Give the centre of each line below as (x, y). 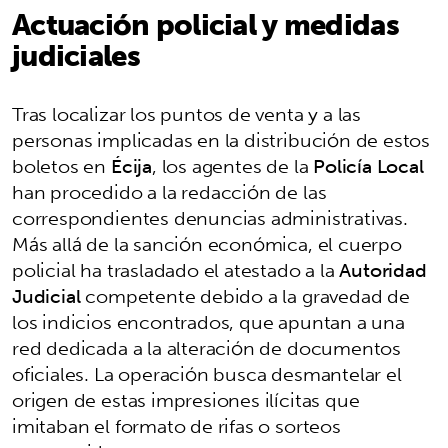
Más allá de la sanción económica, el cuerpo (207, 243)
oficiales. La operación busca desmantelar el (207, 373)
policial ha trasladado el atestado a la (176, 269)
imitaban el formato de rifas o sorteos (176, 425)
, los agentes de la (232, 165)
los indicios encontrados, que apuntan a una (208, 321)
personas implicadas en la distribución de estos (221, 139)
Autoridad (383, 269)
